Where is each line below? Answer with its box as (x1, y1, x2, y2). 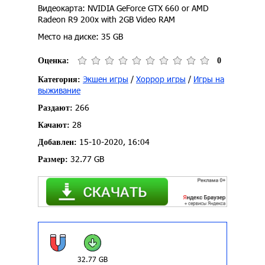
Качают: (38, 121, 70, 130)
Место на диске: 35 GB (38, 31, 123, 43)
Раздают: (38, 104, 73, 113)
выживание (38, 85, 80, 96)
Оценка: (38, 56, 69, 65)
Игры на (193, 73, 224, 85)
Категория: (38, 75, 80, 85)
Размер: (38, 155, 68, 164)
